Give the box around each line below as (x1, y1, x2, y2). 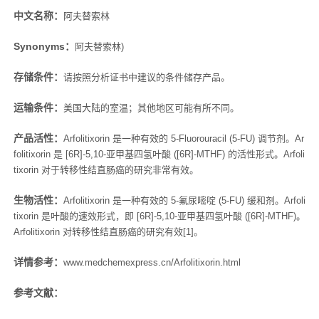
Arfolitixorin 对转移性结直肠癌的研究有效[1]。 (13, 226, 203, 237)
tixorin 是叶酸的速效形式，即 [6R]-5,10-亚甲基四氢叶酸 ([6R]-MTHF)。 (13, 210, 305, 221)
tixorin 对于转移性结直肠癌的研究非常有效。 (13, 164, 199, 175)
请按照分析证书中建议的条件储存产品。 (63, 71, 230, 83)
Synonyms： (13, 40, 75, 52)
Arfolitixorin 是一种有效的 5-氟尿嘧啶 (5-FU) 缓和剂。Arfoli (63, 194, 305, 206)
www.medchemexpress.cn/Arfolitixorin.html (63, 256, 241, 268)
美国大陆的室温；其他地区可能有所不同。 (63, 102, 239, 113)
